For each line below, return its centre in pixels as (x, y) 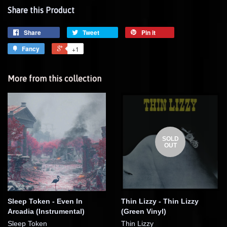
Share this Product (41, 10)
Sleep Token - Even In (45, 201)
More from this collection (54, 79)
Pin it (148, 33)
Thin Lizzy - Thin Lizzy (160, 201)
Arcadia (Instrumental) (46, 212)
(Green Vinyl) (144, 212)
